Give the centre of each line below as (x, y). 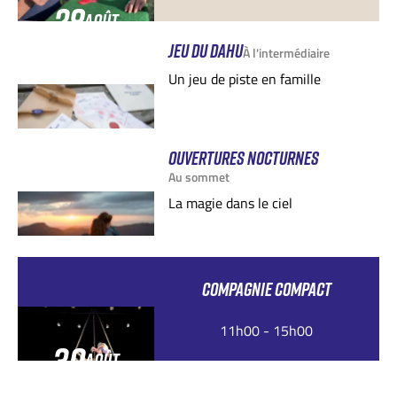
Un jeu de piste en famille (244, 79)
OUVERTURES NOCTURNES (243, 159)
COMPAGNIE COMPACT (266, 289)
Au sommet (198, 177)
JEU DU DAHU (205, 51)
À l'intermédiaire (286, 53)
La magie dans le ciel (230, 203)
